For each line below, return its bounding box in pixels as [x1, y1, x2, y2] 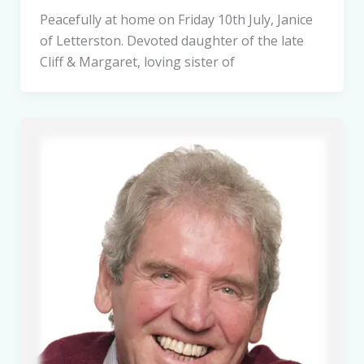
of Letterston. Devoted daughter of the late [39, 32, 304, 50]
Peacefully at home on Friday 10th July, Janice [39, 11, 313, 29]
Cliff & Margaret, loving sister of [39, 53, 235, 71]
